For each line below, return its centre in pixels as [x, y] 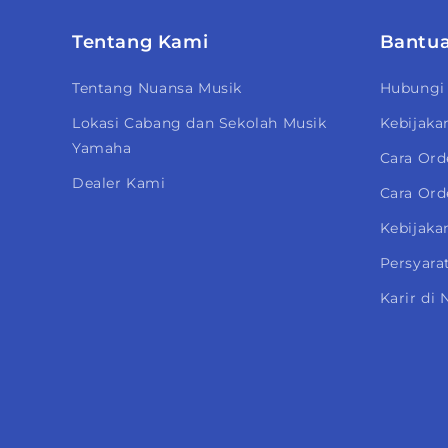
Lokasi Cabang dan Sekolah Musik [199, 123]
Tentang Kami [140, 42]
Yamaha [102, 148]
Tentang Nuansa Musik [157, 88]
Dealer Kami [119, 183]
